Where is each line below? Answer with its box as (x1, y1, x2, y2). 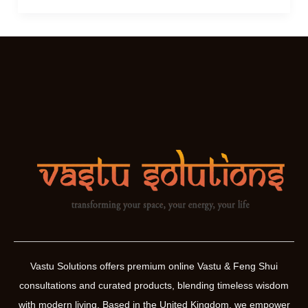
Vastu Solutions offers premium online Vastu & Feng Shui (30, 261, 278, 272)
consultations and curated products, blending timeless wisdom (19, 280, 289, 291)
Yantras (34, 8, 74, 21)
